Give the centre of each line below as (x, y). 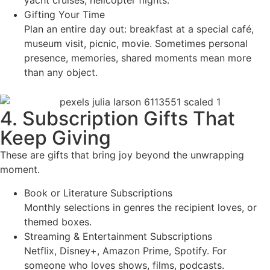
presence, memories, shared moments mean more (138, 58)
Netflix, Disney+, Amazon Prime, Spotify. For (125, 250)
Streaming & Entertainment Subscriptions (118, 236)
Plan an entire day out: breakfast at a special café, (139, 29)
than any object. (61, 72)
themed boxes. (58, 221)
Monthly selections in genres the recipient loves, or (140, 207)
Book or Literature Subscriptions (98, 193)
